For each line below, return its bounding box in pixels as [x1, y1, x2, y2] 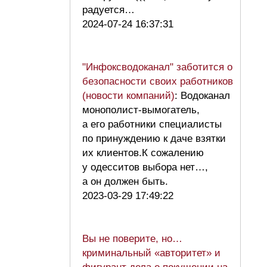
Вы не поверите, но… [82, 233, 182, 245]
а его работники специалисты [82, 119, 222, 131]
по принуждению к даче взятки [82, 133, 226, 145]
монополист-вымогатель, [82, 104, 200, 116]
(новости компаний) [82, 90, 175, 102]
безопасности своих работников [82, 76, 233, 88]
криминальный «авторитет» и [82, 247, 221, 259]
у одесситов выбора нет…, [82, 162, 208, 173]
